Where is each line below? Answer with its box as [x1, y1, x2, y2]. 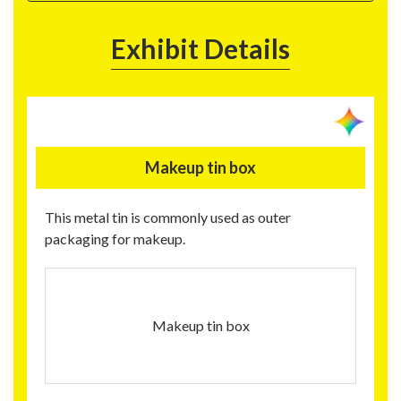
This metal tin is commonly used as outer [45, 209, 291, 226]
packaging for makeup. [45, 230, 185, 248]
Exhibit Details [111, 32, 290, 65]
